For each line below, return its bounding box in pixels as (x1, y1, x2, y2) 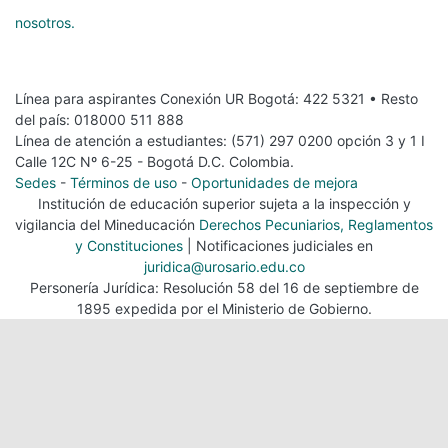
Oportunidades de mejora (191, 174, 358, 191)
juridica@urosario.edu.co (143, 258, 305, 275)
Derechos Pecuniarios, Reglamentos (199, 216, 433, 233)
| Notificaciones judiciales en (183, 237, 373, 254)
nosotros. (15, 14, 75, 31)
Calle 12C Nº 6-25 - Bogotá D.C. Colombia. (15, 153, 294, 170)
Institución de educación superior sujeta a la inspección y (37, 195, 411, 212)
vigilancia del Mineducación (15, 216, 199, 233)
